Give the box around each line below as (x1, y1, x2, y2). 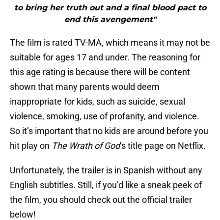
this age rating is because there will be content (10, 67, 190, 78)
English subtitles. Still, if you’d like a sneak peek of (10, 180, 202, 191)
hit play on (10, 140, 52, 151)
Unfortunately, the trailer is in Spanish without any (10, 165, 202, 176)
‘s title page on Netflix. (120, 140, 206, 151)
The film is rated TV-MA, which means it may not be (10, 37, 210, 48)
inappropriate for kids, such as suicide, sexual (10, 96, 185, 107)
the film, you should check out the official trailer (10, 194, 192, 205)
